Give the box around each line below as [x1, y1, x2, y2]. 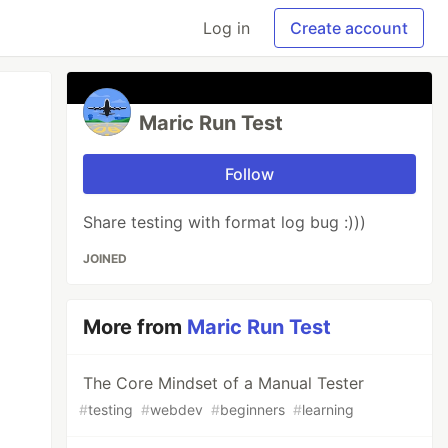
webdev [150, 401, 204, 418]
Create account [290, 18, 408, 38]
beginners [220, 401, 286, 418]
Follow [225, 164, 275, 184]
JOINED [83, 251, 128, 266]
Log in [203, 18, 250, 38]
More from [83, 315, 188, 339]
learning [302, 401, 355, 418]
